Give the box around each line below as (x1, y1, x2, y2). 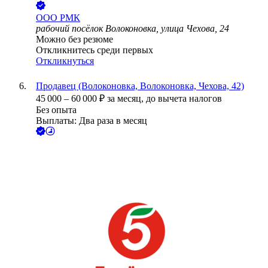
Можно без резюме (36, 34, 113, 45)
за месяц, (107, 93, 146, 104)
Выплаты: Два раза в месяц (36, 115, 147, 126)
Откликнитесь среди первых (36, 45, 153, 56)
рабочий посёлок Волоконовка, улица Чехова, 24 (36, 23, 229, 34)
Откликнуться (36, 56, 94, 66)
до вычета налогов (146, 93, 222, 104)
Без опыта (36, 105, 77, 115)
